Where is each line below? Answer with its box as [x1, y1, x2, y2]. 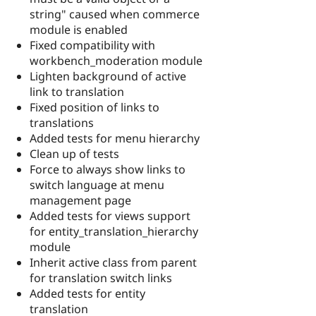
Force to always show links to [30, 161, 186, 177]
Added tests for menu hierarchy [30, 130, 200, 146]
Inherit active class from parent [30, 254, 197, 270]
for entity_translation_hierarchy [30, 223, 198, 239]
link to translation [30, 83, 124, 99]
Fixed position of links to [30, 99, 159, 115]
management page [30, 192, 131, 208]
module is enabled [30, 21, 128, 37]
